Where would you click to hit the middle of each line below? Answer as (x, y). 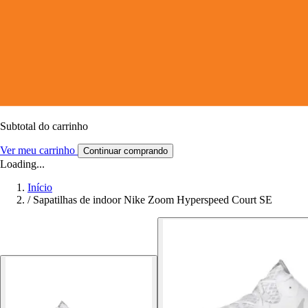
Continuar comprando (125, 151)
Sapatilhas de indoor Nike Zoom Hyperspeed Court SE (153, 199)
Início (40, 187)
